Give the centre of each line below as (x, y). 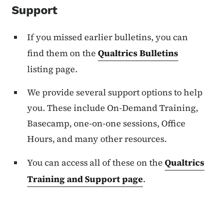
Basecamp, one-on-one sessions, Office (106, 124)
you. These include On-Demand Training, (113, 108)
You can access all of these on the (96, 163)
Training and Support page (85, 179)
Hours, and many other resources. (97, 139)
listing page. (52, 69)
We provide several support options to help (115, 93)
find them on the (62, 53)
